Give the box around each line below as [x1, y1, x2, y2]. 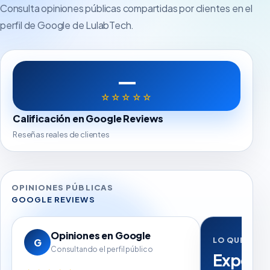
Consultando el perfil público [51, 245, 153, 254]
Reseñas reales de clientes [13, 130, 110, 139]
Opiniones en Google [51, 229, 151, 242]
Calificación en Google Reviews [13, 112, 164, 125]
